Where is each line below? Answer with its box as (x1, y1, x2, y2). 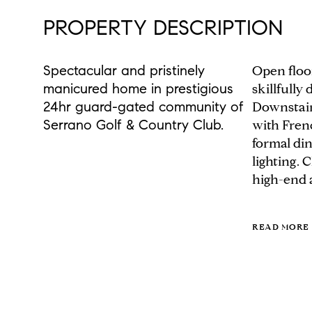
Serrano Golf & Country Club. (43, 116, 224, 134)
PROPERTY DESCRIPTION (43, 15, 283, 40)
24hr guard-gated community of (43, 98, 244, 116)
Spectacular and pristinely (43, 62, 205, 79)
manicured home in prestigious (43, 80, 233, 97)
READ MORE (252, 221, 309, 232)
